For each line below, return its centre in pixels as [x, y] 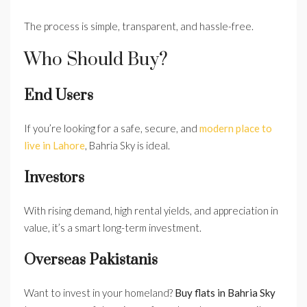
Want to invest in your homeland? [99, 292]
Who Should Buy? [96, 60]
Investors [54, 177]
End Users [59, 95]
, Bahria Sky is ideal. [127, 145]
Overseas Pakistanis [91, 260]
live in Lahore [54, 145]
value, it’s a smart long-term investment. [113, 227]
